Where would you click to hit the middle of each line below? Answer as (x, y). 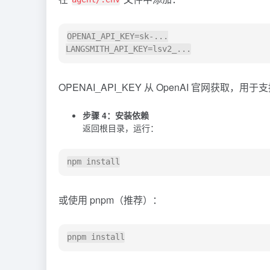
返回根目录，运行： (121, 127)
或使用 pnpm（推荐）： (110, 199)
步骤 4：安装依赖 (116, 115)
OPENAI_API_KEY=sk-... (118, 36)
